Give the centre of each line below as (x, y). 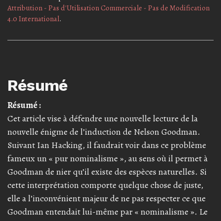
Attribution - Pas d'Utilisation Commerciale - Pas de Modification (109, 8)
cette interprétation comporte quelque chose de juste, (105, 185)
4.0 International (33, 18)
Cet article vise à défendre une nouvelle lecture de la (103, 118)
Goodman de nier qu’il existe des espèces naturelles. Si (107, 171)
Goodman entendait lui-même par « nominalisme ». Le (108, 211)
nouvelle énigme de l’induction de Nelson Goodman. (104, 131)
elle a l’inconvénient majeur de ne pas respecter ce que (107, 198)
